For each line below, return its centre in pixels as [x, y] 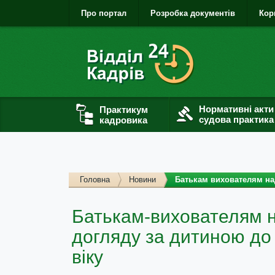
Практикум [124, 109]
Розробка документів [193, 13]
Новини [142, 180]
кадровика [123, 120]
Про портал [104, 13]
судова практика [236, 119]
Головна [95, 180]
